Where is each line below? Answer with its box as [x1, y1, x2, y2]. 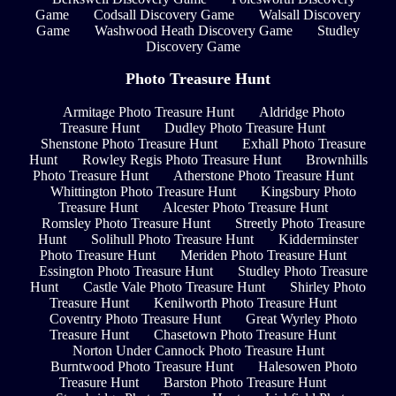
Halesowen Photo [257, 358, 357, 374]
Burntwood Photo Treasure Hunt [49, 358, 233, 374]
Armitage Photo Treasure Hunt [62, 103, 234, 119]
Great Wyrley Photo [246, 310, 357, 326]
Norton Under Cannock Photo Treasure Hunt [72, 342, 324, 358]
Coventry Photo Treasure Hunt [49, 310, 221, 326]
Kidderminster [278, 231, 358, 247]
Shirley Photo [290, 278, 366, 294]
